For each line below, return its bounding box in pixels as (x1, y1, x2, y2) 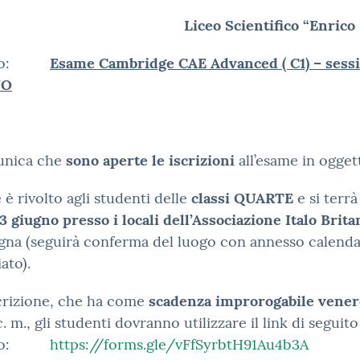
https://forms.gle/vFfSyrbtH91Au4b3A (50, 335, 309, 354)
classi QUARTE (191, 189, 293, 207)
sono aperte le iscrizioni (66, 151, 235, 170)
